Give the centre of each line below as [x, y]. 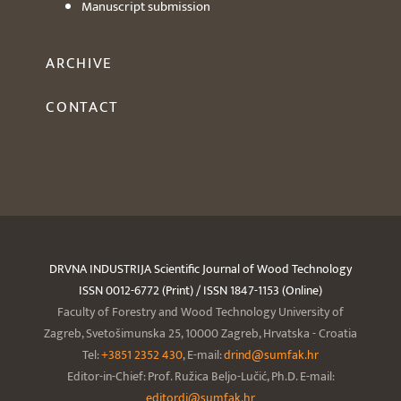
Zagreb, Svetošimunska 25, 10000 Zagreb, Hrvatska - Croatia [200, 334]
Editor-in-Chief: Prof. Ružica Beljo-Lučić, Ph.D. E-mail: [200, 377]
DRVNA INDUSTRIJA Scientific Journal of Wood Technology [200, 269]
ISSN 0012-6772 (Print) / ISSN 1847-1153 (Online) [200, 291]
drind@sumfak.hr [271, 355]
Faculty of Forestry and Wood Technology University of [200, 312]
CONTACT [83, 108]
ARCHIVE [80, 64]
